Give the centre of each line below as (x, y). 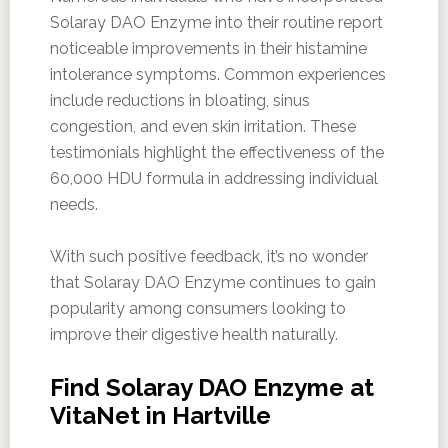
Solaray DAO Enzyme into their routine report (216, 23)
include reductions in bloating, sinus (179, 101)
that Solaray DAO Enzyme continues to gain (212, 283)
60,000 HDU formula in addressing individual (213, 179)
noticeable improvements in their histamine (208, 49)
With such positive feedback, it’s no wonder (208, 257)
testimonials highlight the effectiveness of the (216, 153)
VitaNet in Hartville (160, 416)
